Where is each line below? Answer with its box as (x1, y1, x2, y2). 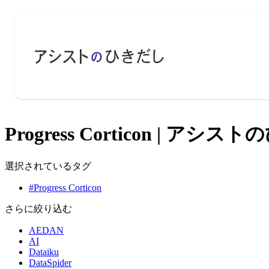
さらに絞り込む (5, 204, 72, 214)
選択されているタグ (5, 161, 91, 172)
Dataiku (29, 247, 59, 258)
